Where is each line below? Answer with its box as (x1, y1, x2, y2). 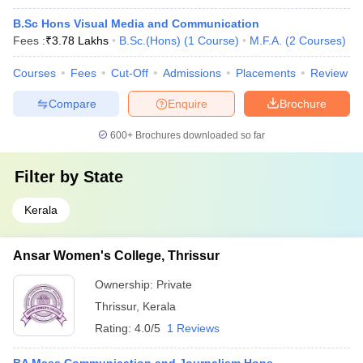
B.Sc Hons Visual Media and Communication (13, 17, 259, 30)
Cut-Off (111, 66, 148, 79)
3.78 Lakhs (52, 34, 109, 47)
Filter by (15, 168, 83, 186)
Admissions (163, 66, 221, 79)
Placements (236, 66, 296, 79)
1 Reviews (167, 322, 220, 335)
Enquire (168, 96, 207, 110)
